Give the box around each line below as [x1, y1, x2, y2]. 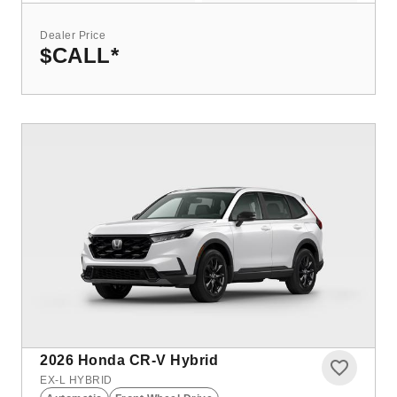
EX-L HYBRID [40, 373, 113, 386]
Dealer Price [40, 28, 105, 42]
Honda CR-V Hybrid [77, 352, 218, 368]
